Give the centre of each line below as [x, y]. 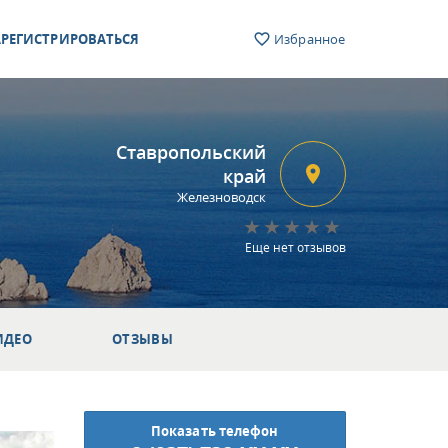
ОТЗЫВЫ [142, 339]
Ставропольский [191, 152]
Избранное [308, 39]
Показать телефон [214, 431]
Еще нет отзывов [295, 247]
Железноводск [221, 197]
